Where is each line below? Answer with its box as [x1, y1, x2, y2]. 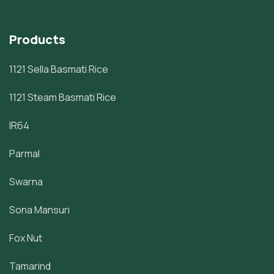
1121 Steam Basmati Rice [9, 91, 116, 105]
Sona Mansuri [9, 203, 70, 217]
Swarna [9, 175, 43, 189]
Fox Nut [9, 231, 42, 245]
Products [9, 31, 65, 48]
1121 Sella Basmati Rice [9, 62, 108, 76]
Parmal [9, 147, 40, 161]
